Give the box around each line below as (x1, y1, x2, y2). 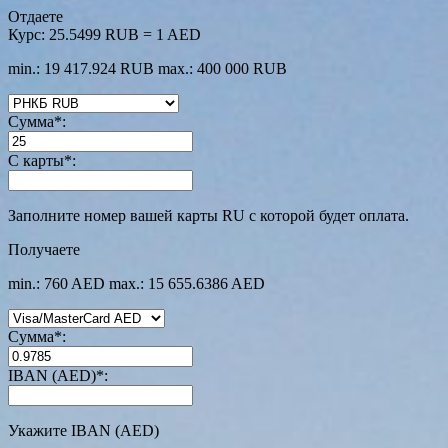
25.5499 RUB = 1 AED (49, 26, 201, 44)
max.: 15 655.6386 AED (109, 275, 265, 293)
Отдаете (8, 8, 63, 26)
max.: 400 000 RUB (158, 60, 287, 78)
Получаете (8, 241, 80, 259)
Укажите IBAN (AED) (8, 422, 159, 440)
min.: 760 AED (8, 275, 105, 293)
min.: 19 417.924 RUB (8, 60, 154, 78)
